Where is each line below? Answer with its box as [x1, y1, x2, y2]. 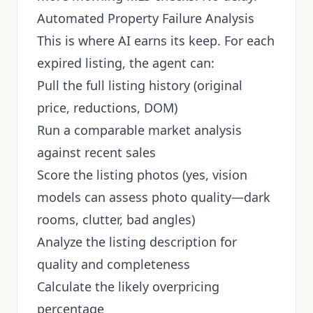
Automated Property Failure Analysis [37, 10, 254, 27]
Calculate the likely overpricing [37, 278, 219, 295]
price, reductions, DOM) [37, 99, 177, 116]
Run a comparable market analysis [37, 122, 242, 138]
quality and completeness [37, 256, 190, 272]
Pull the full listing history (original [37, 77, 242, 94]
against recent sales [37, 144, 156, 161]
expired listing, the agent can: [37, 54, 214, 71]
